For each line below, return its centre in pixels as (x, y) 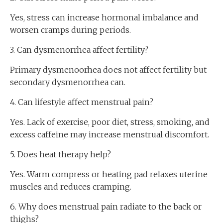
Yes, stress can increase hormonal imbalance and (104, 17)
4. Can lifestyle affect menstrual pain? (82, 102)
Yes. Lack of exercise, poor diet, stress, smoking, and (110, 122)
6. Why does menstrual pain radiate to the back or (106, 207)
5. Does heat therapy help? (60, 154)
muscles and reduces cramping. (71, 187)
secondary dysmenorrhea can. (68, 82)
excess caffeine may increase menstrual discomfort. (110, 134)
